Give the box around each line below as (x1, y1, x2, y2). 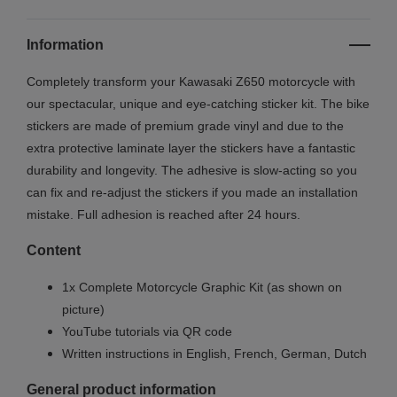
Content (27, 243, 81, 259)
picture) (62, 302, 105, 317)
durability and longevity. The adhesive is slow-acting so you (27, 163, 357, 178)
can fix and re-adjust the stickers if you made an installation (27, 185, 358, 200)
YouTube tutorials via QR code (62, 324, 232, 339)
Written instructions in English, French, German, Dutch (62, 346, 367, 362)
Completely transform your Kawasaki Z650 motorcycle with (27, 74, 355, 90)
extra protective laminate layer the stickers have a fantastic (27, 141, 355, 156)
